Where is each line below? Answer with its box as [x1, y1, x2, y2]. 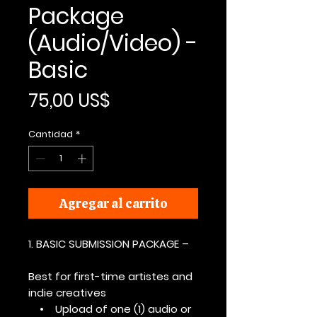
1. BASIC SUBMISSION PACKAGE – [28, 236, 192, 251]
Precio [110, 87, 166, 113]
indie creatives [28, 284, 106, 300]
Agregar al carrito [59, 195, 168, 212]
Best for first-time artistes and [28, 268, 192, 284]
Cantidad [28, 127, 73, 141]
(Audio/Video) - [28, 27, 197, 59]
